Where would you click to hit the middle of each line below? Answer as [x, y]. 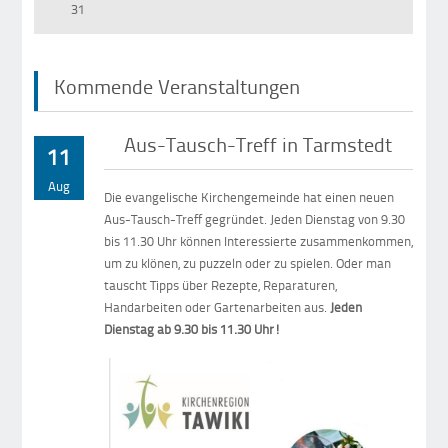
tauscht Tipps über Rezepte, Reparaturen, [221, 285]
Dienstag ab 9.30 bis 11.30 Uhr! [193, 329]
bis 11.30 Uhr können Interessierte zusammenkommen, [259, 241]
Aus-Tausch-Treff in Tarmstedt [258, 143]
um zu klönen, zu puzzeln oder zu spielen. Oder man [248, 263]
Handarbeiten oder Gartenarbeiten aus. [217, 307]
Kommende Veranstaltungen [177, 86]
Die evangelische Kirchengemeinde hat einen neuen [249, 197]
